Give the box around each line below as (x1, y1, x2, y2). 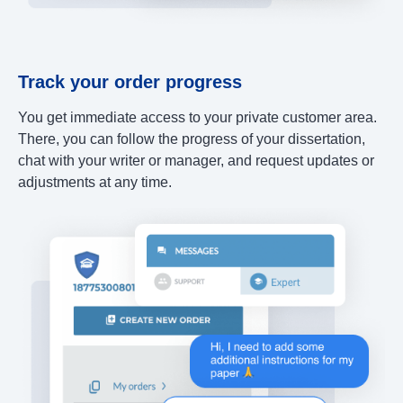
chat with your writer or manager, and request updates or (18, 152, 374, 168)
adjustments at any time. (18, 174, 172, 190)
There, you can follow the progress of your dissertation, (18, 130, 365, 147)
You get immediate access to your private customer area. (18, 109, 377, 125)
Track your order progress (18, 71, 242, 92)
